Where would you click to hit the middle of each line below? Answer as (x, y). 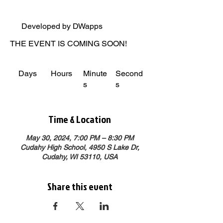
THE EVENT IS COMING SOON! (68, 43)
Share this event (80, 186)
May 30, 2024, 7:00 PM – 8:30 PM (80, 138)
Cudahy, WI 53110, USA (80, 157)
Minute (95, 74)
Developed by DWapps (62, 26)
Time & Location (80, 119)
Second (129, 74)
